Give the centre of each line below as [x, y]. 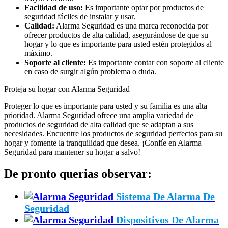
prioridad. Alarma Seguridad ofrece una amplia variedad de [99, 116]
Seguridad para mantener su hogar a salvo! [72, 152]
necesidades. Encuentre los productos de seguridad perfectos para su [113, 134]
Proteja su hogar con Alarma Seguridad [67, 89]
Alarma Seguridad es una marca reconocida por [131, 26]
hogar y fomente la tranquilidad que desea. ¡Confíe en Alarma [103, 143]
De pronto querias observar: [78, 173]
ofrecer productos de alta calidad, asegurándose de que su [116, 35]
